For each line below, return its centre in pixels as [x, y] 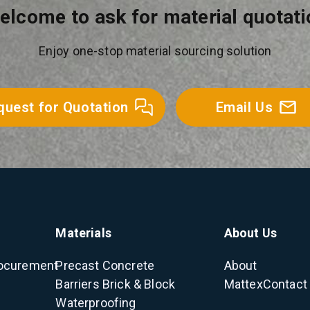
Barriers [77, 284]
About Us [250, 233]
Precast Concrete [105, 265]
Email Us [244, 107]
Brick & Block [139, 284]
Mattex [243, 284]
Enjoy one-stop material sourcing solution [155, 51]
